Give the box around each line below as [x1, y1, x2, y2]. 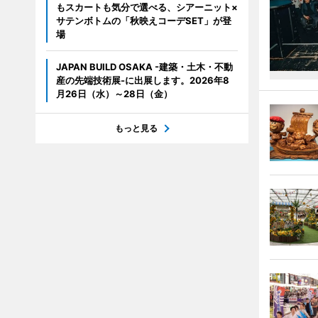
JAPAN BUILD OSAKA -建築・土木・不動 [55, 61, 233, 73]
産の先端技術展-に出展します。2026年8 [55, 75, 229, 87]
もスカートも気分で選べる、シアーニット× [55, 1, 238, 13]
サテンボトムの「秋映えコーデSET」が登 [55, 15, 231, 27]
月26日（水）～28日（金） [55, 88, 172, 100]
